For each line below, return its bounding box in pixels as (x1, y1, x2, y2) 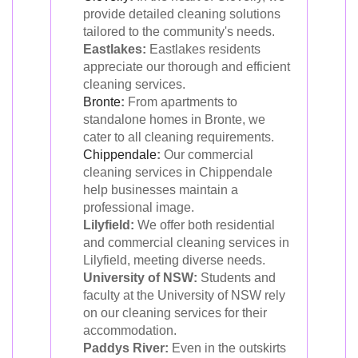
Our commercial (161, 147, 253, 161)
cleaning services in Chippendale (83, 165, 272, 179)
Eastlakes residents (146, 42, 261, 56)
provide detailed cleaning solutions (83, 6, 280, 21)
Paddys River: (83, 340, 169, 355)
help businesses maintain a (83, 182, 238, 197)
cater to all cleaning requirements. (83, 129, 274, 144)
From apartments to (125, 94, 237, 109)
